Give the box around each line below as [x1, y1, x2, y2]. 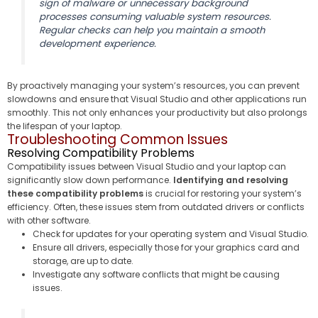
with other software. [7, 214, 91, 226]
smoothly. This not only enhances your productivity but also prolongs [7, 106, 307, 119]
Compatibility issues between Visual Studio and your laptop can [7, 160, 286, 172]
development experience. [38, 37, 156, 51]
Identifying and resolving [173, 173, 288, 186]
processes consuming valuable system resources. [38, 10, 271, 24]
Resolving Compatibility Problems [7, 144, 194, 161]
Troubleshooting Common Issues [7, 129, 228, 149]
